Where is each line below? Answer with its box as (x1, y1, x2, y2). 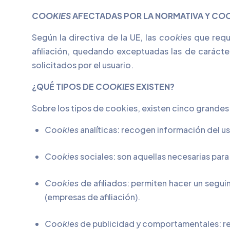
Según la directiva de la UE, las (32, 32, 159, 43)
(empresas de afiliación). (45, 191, 140, 202)
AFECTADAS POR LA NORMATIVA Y (72, 10, 212, 21)
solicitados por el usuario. (32, 60, 133, 70)
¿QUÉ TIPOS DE (32, 81, 95, 92)
